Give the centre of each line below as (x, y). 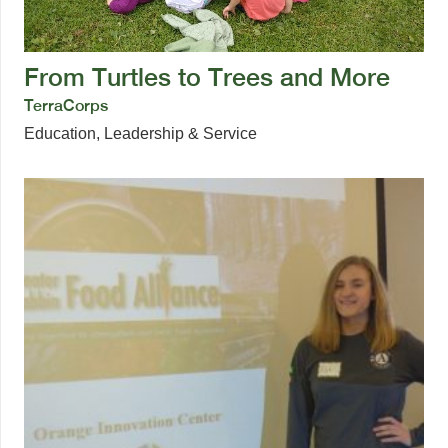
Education (60, 133)
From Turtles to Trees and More (207, 76)
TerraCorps (66, 105)
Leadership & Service (180, 133)
